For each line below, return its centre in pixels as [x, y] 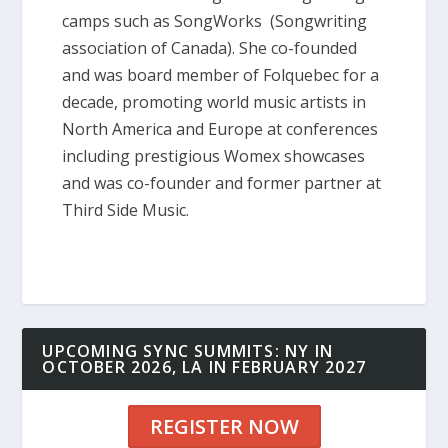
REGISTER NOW [224, 427]
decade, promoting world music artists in [214, 102]
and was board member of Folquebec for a [221, 75]
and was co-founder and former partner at [222, 183]
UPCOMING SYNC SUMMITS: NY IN [188, 351]
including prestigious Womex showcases [214, 156]
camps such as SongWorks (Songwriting [215, 21]
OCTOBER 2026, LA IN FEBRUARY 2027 [204, 367]
